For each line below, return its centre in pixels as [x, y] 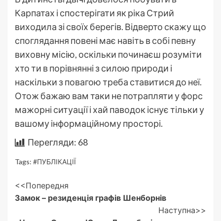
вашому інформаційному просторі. [89, 123]
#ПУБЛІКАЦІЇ [55, 161]
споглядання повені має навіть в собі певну [105, 40]
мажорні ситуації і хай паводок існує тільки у [110, 109]
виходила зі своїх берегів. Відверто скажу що [110, 26]
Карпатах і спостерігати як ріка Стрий [94, 13]
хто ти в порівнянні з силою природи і [93, 68]
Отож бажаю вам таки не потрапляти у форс [109, 95]
